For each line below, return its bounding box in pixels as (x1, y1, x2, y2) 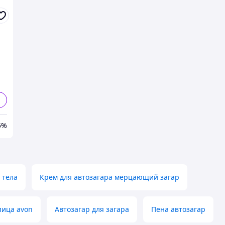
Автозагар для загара (55, 204, 129, 214)
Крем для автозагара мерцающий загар (40, 172, 179, 182)
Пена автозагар (151, 204, 205, 214)
